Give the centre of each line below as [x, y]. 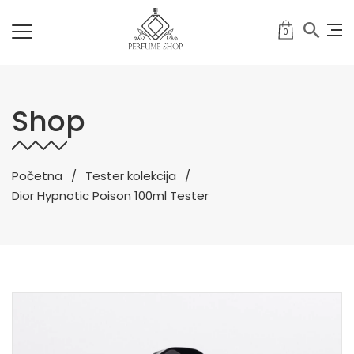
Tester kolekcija [131, 175]
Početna [37, 175]
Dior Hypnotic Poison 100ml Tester [110, 195]
